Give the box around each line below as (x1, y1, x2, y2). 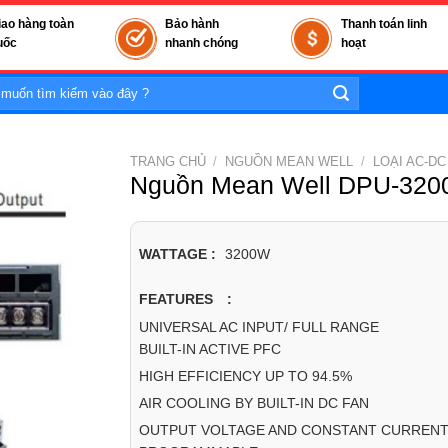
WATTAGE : (138, 246, 216, 262)
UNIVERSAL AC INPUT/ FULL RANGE (138, 319, 379, 335)
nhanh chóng (164, 36, 238, 50)
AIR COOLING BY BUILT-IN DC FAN (138, 394, 369, 411)
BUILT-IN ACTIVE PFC (138, 340, 281, 357)
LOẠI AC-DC (372, 154, 446, 169)
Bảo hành (164, 17, 219, 31)
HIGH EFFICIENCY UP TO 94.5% (138, 367, 352, 384)
